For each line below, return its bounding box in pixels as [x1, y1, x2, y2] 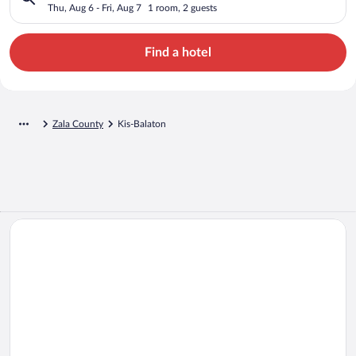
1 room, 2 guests [148, 2, 217, 13]
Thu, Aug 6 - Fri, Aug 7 [48, 2, 141, 13]
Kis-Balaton [118, 118, 166, 129]
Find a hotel [145, 45, 211, 59]
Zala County [52, 118, 103, 129]
